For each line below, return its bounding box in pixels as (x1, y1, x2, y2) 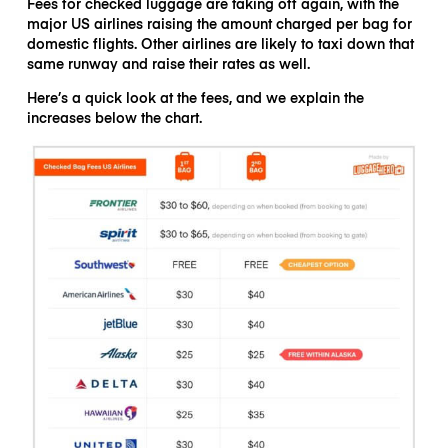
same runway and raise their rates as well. (26, 52, 310, 73)
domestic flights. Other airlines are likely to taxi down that (26, 32, 414, 53)
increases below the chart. (26, 106, 202, 127)
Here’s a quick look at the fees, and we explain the (26, 86, 364, 107)
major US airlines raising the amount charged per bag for (26, 12, 412, 33)
